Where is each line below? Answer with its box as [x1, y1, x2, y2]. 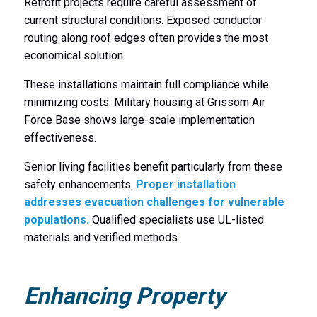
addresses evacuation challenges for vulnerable [23, 195, 284, 209]
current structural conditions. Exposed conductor [23, 13, 262, 28]
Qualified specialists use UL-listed [88, 213, 264, 227]
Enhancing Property [23, 282, 225, 310]
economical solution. [23, 49, 125, 63]
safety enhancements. [23, 178, 136, 192]
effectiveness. [23, 131, 96, 145]
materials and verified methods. [23, 231, 180, 245]
